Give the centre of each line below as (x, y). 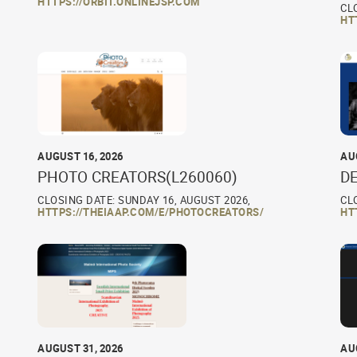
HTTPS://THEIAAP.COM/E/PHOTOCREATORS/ (151, 212)
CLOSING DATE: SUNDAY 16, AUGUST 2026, (144, 200)
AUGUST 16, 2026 (80, 156)
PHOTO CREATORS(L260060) (138, 177)
